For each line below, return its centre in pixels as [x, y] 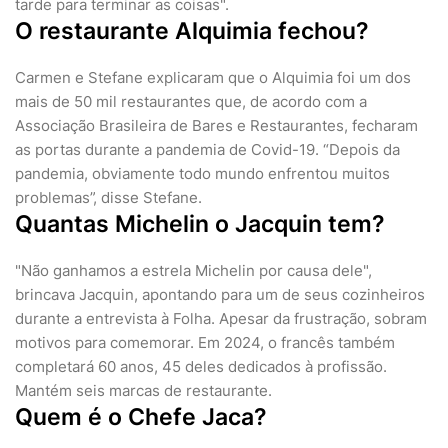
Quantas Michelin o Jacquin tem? [200, 224]
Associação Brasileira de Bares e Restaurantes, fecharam [216, 126]
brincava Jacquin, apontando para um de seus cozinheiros [220, 295]
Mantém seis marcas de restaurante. [143, 391]
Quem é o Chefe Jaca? [141, 417]
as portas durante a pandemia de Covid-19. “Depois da [207, 150]
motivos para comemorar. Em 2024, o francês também [205, 343]
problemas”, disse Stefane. [108, 198]
